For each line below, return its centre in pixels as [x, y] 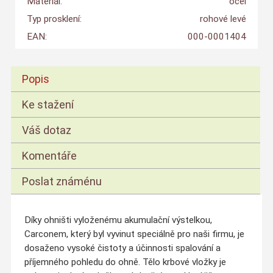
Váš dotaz [47, 130]
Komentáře [50, 155]
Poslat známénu [62, 181]
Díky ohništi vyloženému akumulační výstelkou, [118, 220]
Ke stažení [48, 104]
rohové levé [223, 19]
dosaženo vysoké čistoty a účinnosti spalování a [122, 248]
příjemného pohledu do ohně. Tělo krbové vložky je [125, 262]
